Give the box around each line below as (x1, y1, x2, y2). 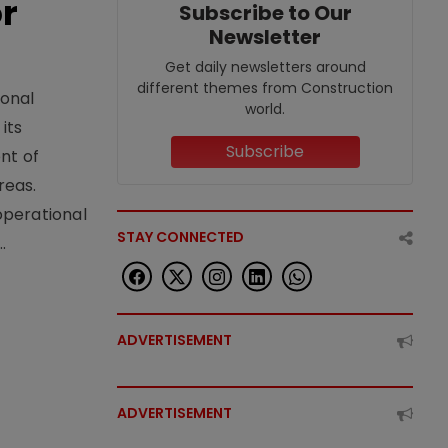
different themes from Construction (137, 78, 393, 98)
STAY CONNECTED (117, 227, 244, 247)
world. (245, 99, 285, 119)
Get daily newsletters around (164, 57, 366, 77)
